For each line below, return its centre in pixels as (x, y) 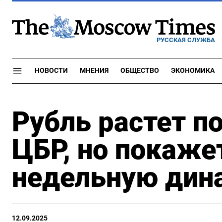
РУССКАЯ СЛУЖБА (186, 40)
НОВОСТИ (51, 71)
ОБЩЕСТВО (140, 71)
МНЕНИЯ (94, 71)
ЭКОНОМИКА (193, 71)
